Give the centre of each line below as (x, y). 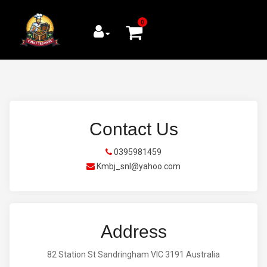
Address (133, 232)
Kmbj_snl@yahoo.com (138, 166)
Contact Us (133, 129)
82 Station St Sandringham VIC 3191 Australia (133, 254)
